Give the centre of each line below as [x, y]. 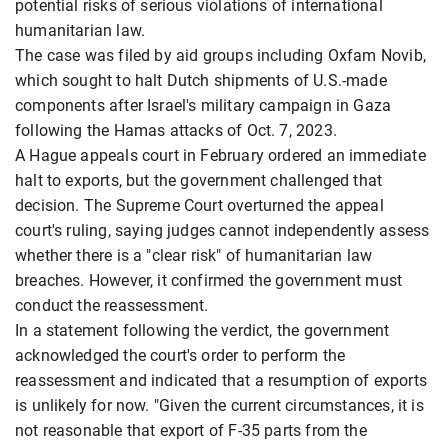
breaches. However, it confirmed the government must [209, 281]
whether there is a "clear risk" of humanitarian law [194, 256]
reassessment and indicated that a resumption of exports [221, 381]
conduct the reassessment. [112, 306]
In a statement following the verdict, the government [202, 331]
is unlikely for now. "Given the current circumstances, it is [219, 406]
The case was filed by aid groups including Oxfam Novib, [220, 56]
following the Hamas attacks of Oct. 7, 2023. [176, 131]
